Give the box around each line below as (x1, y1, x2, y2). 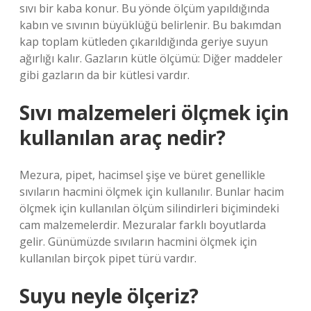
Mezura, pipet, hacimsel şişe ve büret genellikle (19, 167, 265, 183)
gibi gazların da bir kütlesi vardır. (19, 67, 190, 83)
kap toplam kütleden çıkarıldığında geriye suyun (19, 34, 268, 49)
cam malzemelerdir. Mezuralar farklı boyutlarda (19, 217, 266, 233)
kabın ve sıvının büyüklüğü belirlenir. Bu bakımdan (19, 17, 281, 33)
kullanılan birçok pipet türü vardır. (19, 251, 196, 266)
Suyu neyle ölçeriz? (19, 283, 199, 309)
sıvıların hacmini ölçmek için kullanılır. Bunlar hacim (19, 184, 284, 199)
